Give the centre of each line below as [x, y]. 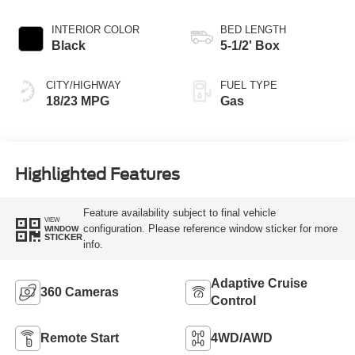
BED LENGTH [253, 30]
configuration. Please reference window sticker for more [210, 228]
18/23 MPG [77, 101]
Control [233, 300]
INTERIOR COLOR [95, 30]
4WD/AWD [242, 338]
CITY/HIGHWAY [83, 86]
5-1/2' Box [250, 46]
